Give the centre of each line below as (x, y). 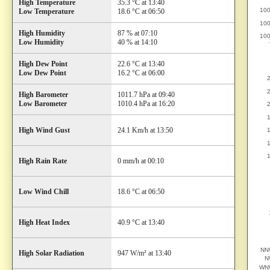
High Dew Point (43, 64)
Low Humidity (41, 42)
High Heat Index (44, 222)
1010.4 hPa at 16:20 (146, 104)
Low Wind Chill (44, 192)
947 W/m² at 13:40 (144, 253)
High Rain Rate (43, 161)
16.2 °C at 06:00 (141, 73)
